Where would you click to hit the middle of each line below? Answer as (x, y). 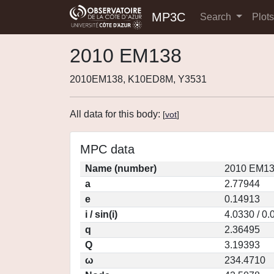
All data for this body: (116, 114)
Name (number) (121, 168)
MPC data (107, 149)
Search (217, 17)
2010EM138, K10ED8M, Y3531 (138, 79)
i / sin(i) (101, 214)
